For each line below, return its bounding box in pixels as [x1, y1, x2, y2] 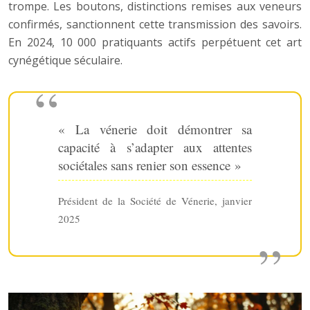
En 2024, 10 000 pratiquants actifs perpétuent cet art [8, 34, 302, 50]
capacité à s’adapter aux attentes [58, 138, 252, 156]
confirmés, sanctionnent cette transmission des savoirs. [8, 16, 302, 32]
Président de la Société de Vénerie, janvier [58, 193, 252, 208]
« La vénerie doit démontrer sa [58, 120, 252, 138]
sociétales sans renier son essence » [58, 156, 241, 174]
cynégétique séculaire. [8, 52, 122, 68]
